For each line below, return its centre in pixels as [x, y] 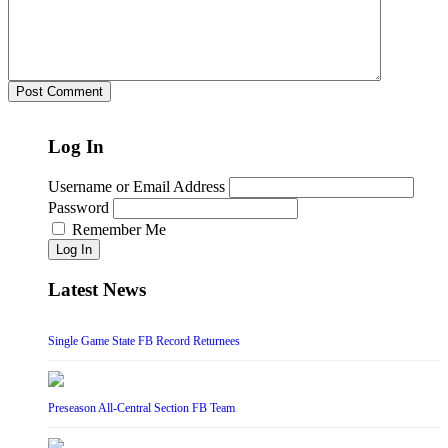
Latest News [97, 289]
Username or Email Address [136, 187]
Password [78, 208]
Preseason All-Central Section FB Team [141, 407]
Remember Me [119, 230]
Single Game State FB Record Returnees [144, 340]
